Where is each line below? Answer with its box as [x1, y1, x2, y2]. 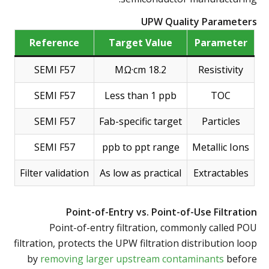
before [224, 252, 257, 265]
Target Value [109, 35, 172, 49]
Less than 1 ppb [104, 88, 177, 102]
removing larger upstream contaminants [40, 252, 224, 265]
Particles [201, 114, 240, 128]
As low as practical [100, 166, 181, 180]
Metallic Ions [192, 140, 249, 154]
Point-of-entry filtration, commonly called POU [49, 220, 257, 234]
